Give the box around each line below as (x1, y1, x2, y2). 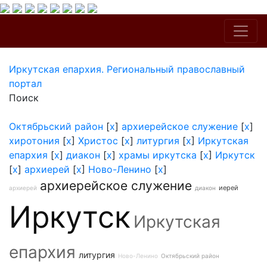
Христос (78, 135, 118, 147)
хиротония (9, 135, 60, 147)
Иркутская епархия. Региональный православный (9, 63, 245, 75)
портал (9, 77, 42, 89)
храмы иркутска (119, 149, 197, 161)
